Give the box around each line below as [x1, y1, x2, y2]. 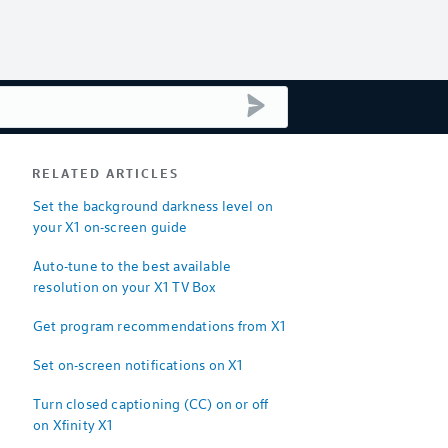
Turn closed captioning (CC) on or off [33, 394, 269, 413]
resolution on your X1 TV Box [33, 277, 217, 296]
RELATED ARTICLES [32, 165, 179, 181]
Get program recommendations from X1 [33, 316, 286, 335]
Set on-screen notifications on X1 [33, 355, 244, 374]
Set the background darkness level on [33, 196, 274, 215]
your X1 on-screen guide [33, 217, 188, 236]
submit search [268, 93, 350, 109]
